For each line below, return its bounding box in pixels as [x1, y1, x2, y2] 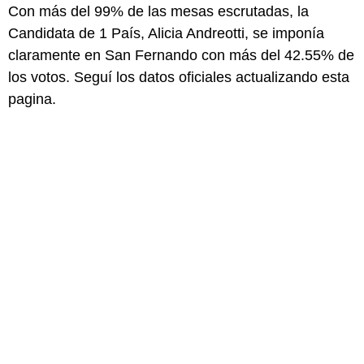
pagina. [8, 90, 56, 107]
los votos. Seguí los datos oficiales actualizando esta [8, 68, 349, 85]
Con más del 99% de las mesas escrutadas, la [8, 2, 309, 19]
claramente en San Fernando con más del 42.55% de [8, 46, 354, 63]
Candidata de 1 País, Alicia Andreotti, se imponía [8, 24, 324, 41]
